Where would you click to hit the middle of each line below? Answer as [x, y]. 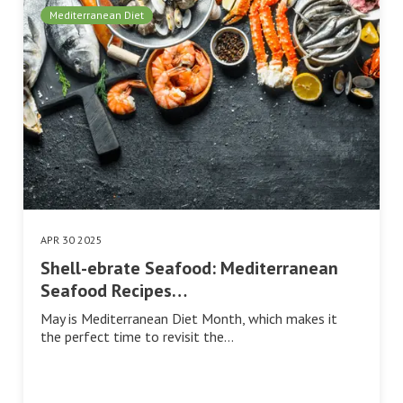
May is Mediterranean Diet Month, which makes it [189, 319]
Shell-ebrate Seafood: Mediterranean [189, 269]
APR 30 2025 [72, 240]
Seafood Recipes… [114, 291]
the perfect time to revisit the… [137, 337]
